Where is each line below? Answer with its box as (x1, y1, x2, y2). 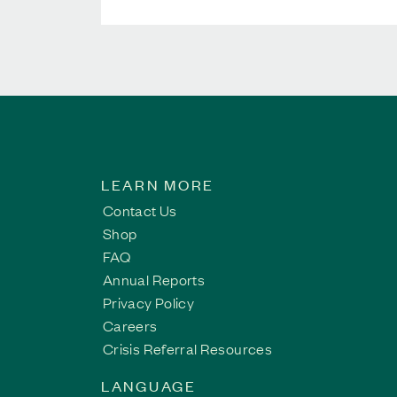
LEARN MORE (101, 175, 214, 194)
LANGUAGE (101, 376, 197, 395)
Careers (103, 315, 158, 335)
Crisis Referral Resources (103, 339, 272, 358)
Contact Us (103, 200, 177, 220)
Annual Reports (103, 269, 206, 289)
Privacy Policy (103, 292, 195, 312)
